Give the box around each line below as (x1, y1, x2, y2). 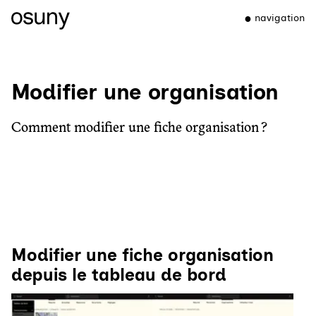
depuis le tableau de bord (11, 265, 226, 285)
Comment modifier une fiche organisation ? (11, 121, 267, 135)
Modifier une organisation (11, 79, 279, 105)
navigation (255, 12, 305, 24)
